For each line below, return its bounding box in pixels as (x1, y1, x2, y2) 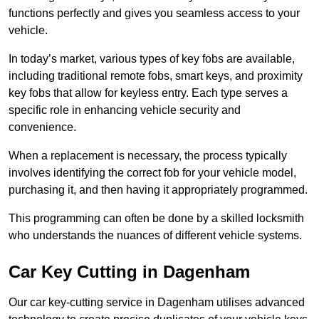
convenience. (9, 121, 76, 134)
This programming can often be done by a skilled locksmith (9, 212, 304, 225)
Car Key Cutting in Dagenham (9, 262, 250, 282)
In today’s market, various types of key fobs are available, (9, 53, 295, 66)
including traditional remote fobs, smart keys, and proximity (9, 70, 303, 83)
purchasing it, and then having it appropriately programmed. (9, 184, 310, 197)
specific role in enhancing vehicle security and (9, 104, 241, 117)
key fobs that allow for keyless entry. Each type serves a (9, 87, 288, 100)
